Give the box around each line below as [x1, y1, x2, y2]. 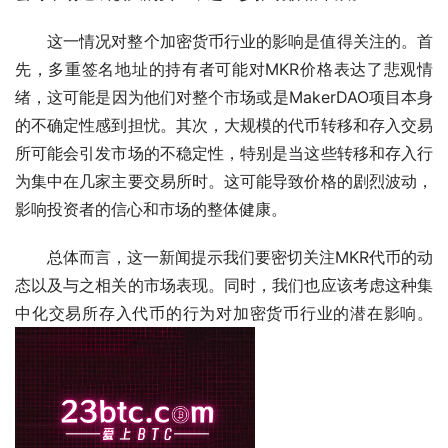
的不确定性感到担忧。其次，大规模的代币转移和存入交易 [15, 114, 433, 135]
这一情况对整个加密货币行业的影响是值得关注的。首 [47, 30, 433, 51]
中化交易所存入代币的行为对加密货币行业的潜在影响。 [15, 302, 438, 323]
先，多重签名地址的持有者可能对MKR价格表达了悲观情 [15, 58, 433, 79]
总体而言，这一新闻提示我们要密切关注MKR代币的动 [47, 246, 433, 267]
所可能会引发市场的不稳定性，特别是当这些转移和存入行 [15, 142, 433, 163]
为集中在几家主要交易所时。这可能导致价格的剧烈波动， [15, 170, 433, 191]
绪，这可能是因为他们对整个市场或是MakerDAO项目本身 [15, 86, 433, 107]
